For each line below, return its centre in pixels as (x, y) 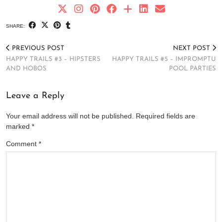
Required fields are (166, 116)
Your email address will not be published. (70, 116)
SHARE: (16, 26)
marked (19, 127)
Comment (22, 144)
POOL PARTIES (193, 69)
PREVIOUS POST (37, 49)
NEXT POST (193, 49)
